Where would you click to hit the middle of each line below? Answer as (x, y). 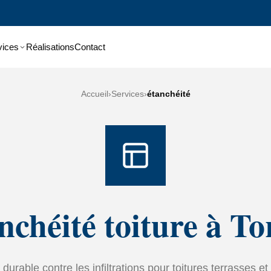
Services (127, 94)
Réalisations (50, 47)
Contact (90, 47)
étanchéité (168, 94)
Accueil (94, 94)
